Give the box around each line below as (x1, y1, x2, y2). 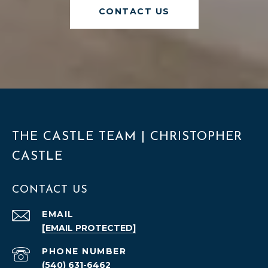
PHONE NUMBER (42, 246, 126, 257)
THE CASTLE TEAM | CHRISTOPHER (12, 130, 242, 144)
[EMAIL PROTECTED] (42, 223, 136, 234)
